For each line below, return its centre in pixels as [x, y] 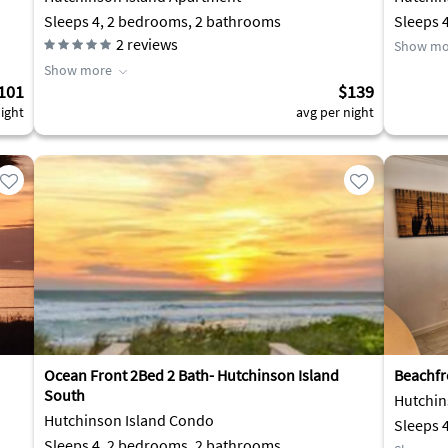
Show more [78, 70]
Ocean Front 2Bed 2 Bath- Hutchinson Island [191, 375]
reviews [151, 44]
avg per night [335, 112]
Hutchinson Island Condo [129, 420]
